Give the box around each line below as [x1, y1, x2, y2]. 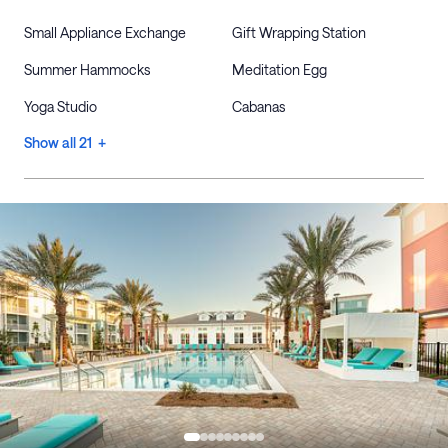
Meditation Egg [232, 61, 327, 78]
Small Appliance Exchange [24, 24, 186, 41]
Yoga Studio [24, 98, 97, 115]
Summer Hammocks [24, 61, 150, 78]
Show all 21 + [24, 134, 106, 151]
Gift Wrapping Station [232, 24, 366, 41]
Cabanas [232, 98, 285, 115]
